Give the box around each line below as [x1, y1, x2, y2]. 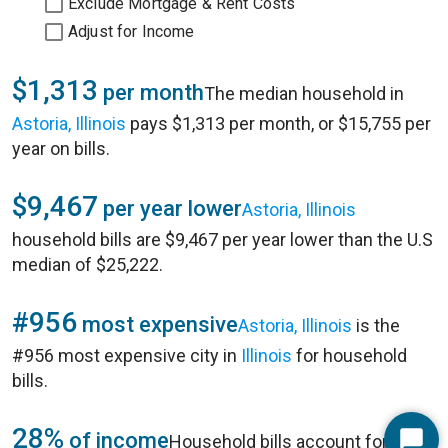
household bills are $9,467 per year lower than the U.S [12, 229, 433, 250]
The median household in [204, 83, 404, 104]
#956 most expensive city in [12, 345, 241, 366]
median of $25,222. [12, 254, 163, 275]
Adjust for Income [68, 22, 195, 41]
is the [352, 315, 400, 336]
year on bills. [12, 138, 110, 159]
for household [292, 345, 407, 366]
